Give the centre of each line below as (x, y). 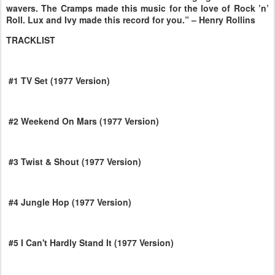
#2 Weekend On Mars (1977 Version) (83, 121)
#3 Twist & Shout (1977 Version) (74, 161)
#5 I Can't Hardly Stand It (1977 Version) (90, 242)
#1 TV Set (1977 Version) (58, 80)
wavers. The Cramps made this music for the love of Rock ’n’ (137, 8)
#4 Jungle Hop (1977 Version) (69, 202)
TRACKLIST (31, 40)
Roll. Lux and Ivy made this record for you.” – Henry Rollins (131, 20)
